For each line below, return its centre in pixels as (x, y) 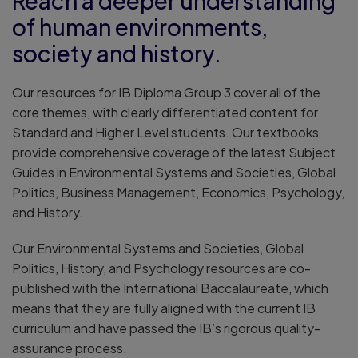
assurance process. (70, 348)
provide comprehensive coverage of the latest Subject (174, 152)
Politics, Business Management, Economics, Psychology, (178, 192)
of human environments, (140, 26)
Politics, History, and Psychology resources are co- (161, 268)
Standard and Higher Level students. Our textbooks (165, 132)
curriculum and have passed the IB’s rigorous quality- (166, 328)
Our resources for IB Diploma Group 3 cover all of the (166, 92)
